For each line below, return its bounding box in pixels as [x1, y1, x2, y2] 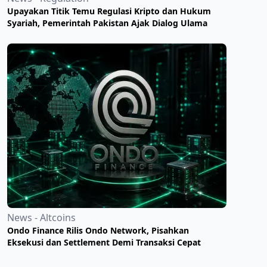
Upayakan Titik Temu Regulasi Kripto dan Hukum [7, 5, 211, 17]
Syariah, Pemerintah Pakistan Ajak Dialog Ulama [7, 17, 207, 29]
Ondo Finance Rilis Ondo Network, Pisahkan [7, 225, 189, 236]
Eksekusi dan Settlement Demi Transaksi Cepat [7, 237, 201, 248]
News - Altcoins [7, 211, 76, 224]
